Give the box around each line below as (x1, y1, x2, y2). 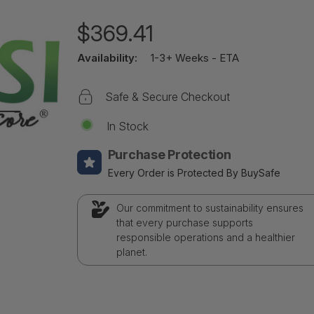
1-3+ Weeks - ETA (150, 50, 239, 64)
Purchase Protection (107, 146, 231, 162)
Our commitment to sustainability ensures (116, 201, 303, 214)
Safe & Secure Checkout (104, 89, 230, 104)
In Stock (106, 118, 149, 133)
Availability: (76, 50, 137, 64)
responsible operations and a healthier (116, 231, 295, 243)
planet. (116, 245, 147, 258)
